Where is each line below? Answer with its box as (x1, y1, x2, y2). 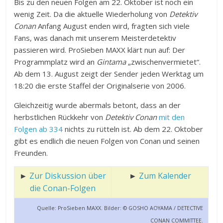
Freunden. (14, 148, 48, 158)
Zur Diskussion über (29, 170, 107, 182)
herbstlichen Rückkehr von (14, 112, 106, 122)
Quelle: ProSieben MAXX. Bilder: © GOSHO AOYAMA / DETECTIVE (37, 205, 204, 212)
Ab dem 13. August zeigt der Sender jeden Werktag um (14, 69, 204, 79)
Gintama (97, 57, 126, 67)
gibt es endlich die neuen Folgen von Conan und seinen (14, 136, 200, 146)
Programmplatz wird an (14, 57, 97, 67)
